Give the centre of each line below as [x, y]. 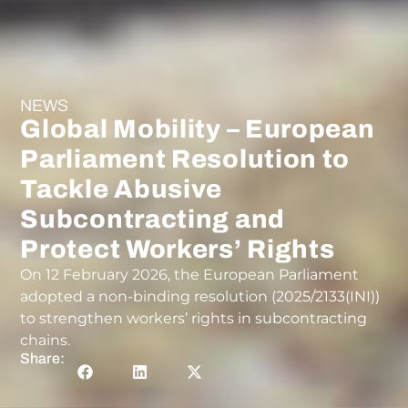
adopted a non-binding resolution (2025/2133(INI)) [200, 297]
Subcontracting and [153, 219]
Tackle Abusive [122, 189]
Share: [43, 359]
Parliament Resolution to [185, 159]
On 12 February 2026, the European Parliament [190, 275]
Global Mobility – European [198, 129]
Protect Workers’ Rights [178, 250]
